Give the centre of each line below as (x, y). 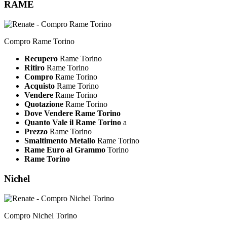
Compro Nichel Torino (41, 215)
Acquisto (40, 86)
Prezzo (36, 132)
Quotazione (44, 104)
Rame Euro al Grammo (65, 150)
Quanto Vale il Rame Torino (73, 123)
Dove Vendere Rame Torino (72, 113)
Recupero (42, 59)
